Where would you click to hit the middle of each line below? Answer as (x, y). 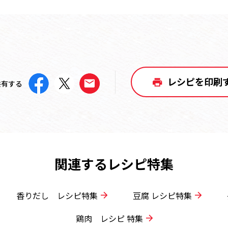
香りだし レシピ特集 (57, 195)
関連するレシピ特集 (114, 164)
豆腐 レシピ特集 (162, 195)
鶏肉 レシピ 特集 (109, 218)
